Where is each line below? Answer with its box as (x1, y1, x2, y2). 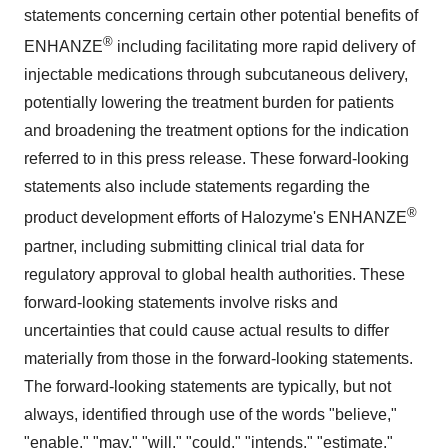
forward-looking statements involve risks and (24, 293, 338, 311)
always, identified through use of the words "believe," (24, 405, 397, 423)
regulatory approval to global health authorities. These (24, 265, 405, 283)
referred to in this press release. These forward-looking (24, 150, 409, 168)
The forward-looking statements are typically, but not (24, 377, 391, 395)
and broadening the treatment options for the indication (24, 122, 409, 140)
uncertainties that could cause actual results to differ (24, 321, 389, 339)
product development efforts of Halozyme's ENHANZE (24, 209, 407, 227)
